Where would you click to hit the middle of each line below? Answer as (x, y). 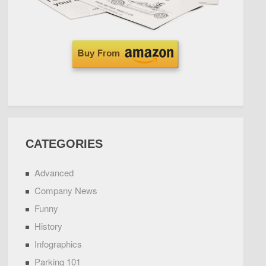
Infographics (58, 243)
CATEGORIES (64, 143)
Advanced (54, 172)
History (49, 226)
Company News (66, 190)
